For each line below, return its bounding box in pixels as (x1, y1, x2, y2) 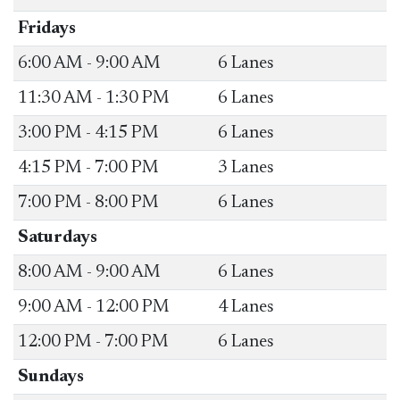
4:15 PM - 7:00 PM (17, 158, 159, 177)
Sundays (17, 367, 84, 386)
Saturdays (17, 228, 97, 246)
